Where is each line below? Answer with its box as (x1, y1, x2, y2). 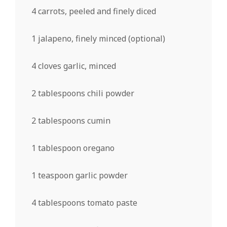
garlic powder (73, 169, 128, 181)
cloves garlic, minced (36, 60, 116, 71)
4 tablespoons (31, 197, 85, 208)
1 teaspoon (31, 169, 73, 181)
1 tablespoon (31, 142, 81, 154)
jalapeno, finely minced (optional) (36, 32, 165, 44)
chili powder (85, 87, 134, 99)
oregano (81, 142, 115, 154)
